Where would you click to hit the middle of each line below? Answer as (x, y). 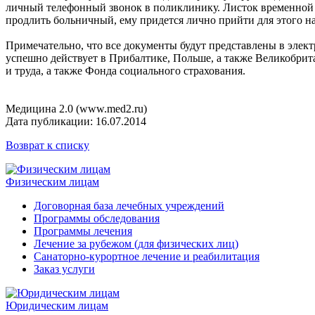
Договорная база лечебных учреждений (129, 206)
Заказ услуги (64, 269)
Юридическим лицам (57, 306)
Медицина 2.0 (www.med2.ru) (76, 109)
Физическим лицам (52, 182)
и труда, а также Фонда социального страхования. (126, 71)
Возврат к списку (47, 146)
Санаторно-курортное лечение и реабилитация (147, 257)
